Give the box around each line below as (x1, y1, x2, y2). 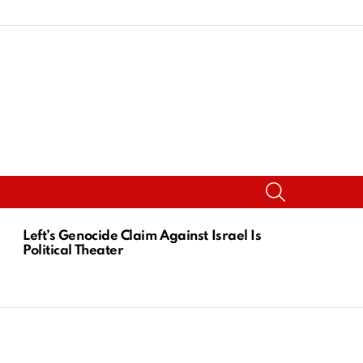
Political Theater (23, 243, 124, 258)
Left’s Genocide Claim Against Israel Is (23, 228, 262, 243)
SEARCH (284, 178, 328, 189)
